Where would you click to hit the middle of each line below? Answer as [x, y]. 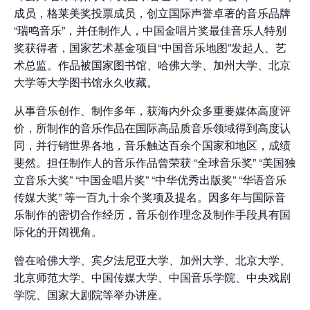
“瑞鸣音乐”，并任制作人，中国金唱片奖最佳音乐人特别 [150, 30]
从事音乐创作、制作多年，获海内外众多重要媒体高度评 [152, 111]
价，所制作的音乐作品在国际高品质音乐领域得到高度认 [152, 128]
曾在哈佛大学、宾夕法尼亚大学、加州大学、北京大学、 [152, 260]
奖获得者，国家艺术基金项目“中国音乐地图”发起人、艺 [150, 48]
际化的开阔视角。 [58, 232]
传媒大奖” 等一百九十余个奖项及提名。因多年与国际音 [150, 197]
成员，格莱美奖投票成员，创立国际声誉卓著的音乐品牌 [152, 13]
